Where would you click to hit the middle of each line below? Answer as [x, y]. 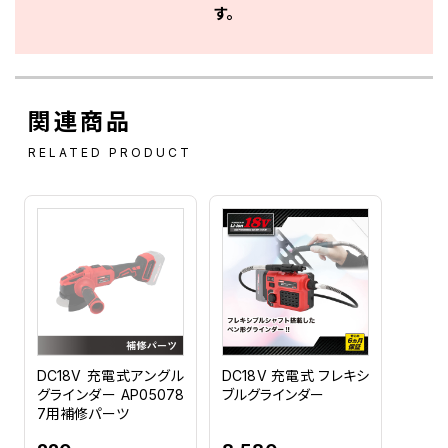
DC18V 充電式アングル [110, 375]
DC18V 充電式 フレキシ [295, 375]
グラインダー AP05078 [110, 394]
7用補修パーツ [82, 413]
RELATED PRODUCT [110, 153]
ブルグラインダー [273, 394]
